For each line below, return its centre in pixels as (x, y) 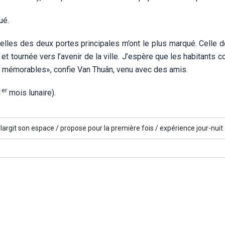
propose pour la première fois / (109, 128)
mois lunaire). (31, 93)
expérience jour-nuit (191, 128)
